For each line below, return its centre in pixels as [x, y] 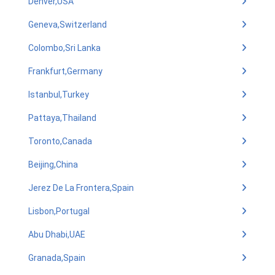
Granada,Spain [57, 258]
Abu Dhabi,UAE [57, 234]
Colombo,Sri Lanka [64, 48]
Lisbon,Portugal [59, 211]
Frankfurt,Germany [65, 71]
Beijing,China [53, 165]
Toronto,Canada [60, 141]
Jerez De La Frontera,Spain [81, 188]
